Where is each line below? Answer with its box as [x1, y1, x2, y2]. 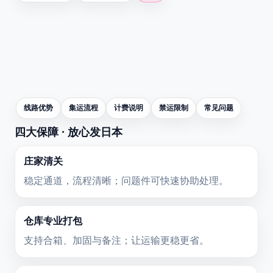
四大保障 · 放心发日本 [15, 126, 122, 138]
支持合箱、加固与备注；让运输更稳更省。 [24, 234, 209, 246]
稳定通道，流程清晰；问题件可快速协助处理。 [24, 174, 229, 186]
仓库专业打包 [24, 214, 82, 227]
